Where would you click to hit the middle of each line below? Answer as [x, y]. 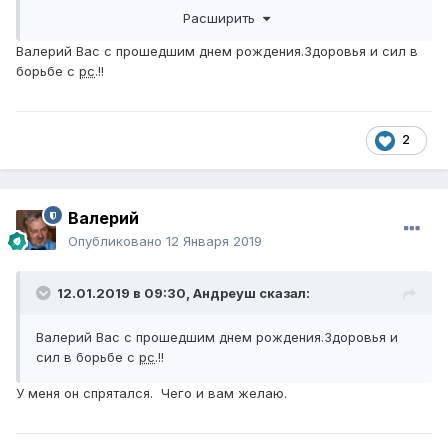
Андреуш [224, 293]
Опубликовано [117, 241]
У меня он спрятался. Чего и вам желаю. [151, 393]
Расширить [222, 17]
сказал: [283, 293]
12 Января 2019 [214, 241]
